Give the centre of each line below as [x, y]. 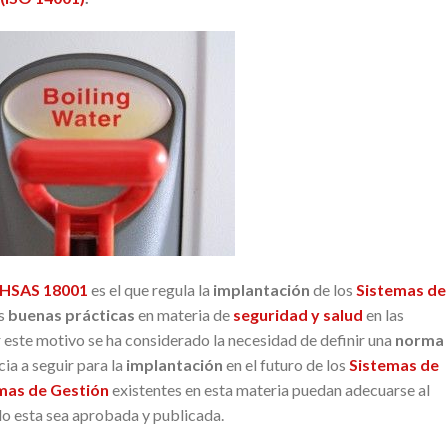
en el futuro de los [286, 364]
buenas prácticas [71, 314]
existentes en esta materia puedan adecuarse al [269, 389]
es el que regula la [150, 289]
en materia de [184, 314]
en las [383, 314]
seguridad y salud [298, 314]
